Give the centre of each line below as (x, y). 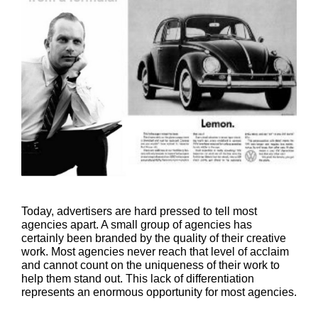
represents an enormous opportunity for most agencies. (159, 292)
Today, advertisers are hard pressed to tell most (139, 211)
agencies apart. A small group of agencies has (137, 224)
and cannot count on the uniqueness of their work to (150, 265)
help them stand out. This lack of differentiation (138, 278)
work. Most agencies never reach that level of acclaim (155, 251)
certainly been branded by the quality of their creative (154, 238)
